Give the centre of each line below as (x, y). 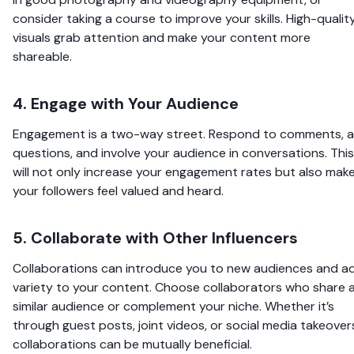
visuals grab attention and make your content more (162, 37)
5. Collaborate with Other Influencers (155, 237)
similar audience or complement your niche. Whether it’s (173, 306)
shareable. (42, 56)
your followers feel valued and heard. (118, 190)
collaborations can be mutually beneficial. (132, 344)
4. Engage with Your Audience (126, 103)
